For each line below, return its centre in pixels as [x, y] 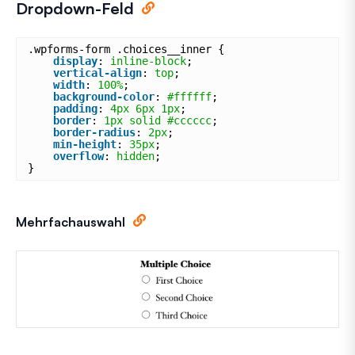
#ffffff [189, 97]
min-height [85, 145]
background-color [104, 97]
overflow [78, 157]
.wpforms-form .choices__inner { [126, 50]
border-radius [94, 133]
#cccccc [189, 121]
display [75, 61]
